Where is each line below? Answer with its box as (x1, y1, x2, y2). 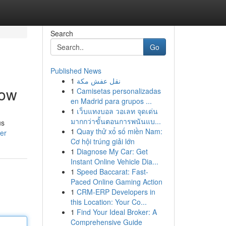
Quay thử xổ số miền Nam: (76, 126, 162, 136)
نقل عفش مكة (76, 76, 121, 86)
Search (50, 28, 73, 38)
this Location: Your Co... (70, 197, 147, 207)
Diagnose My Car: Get (76, 146, 148, 156)
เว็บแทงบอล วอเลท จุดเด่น (76, 106, 158, 116)
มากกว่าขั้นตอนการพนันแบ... (70, 116, 161, 126)
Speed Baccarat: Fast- (76, 166, 148, 177)
